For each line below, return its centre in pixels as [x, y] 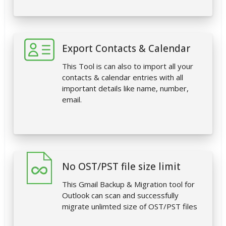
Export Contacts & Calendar [126, 49]
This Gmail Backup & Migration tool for [128, 184]
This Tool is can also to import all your [128, 66]
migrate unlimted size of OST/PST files [130, 207]
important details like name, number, [125, 89]
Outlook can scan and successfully [120, 195]
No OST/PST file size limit [121, 167]
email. [72, 100]
